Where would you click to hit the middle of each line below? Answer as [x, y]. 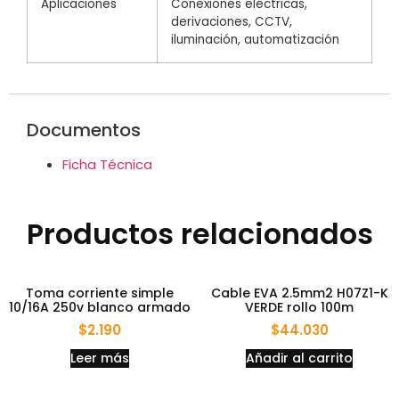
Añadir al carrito [299, 358]
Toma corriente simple [100, 293]
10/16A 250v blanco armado [100, 307]
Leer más [100, 358]
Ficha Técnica [107, 164]
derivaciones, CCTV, [232, 21]
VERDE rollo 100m [299, 307]
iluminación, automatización [255, 39]
